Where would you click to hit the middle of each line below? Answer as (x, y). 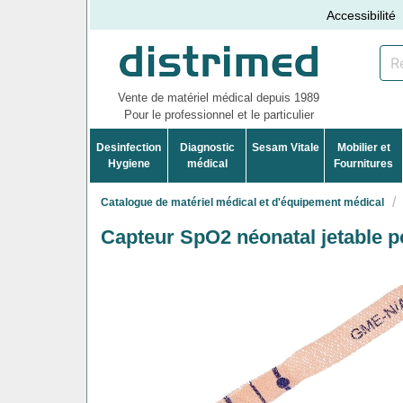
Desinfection (129, 147)
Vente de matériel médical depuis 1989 (219, 97)
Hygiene (129, 163)
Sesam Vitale (285, 147)
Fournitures (364, 163)
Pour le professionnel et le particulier (219, 114)
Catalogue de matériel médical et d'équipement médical (242, 202)
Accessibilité (362, 15)
